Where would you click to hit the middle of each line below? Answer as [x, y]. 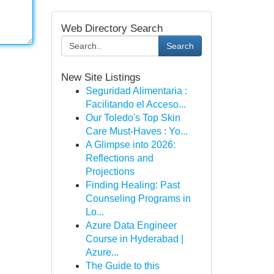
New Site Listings [101, 77]
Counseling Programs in [138, 198]
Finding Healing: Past [132, 185]
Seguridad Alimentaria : [136, 91]
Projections [110, 172]
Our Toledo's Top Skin [133, 118]
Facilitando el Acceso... [135, 104]
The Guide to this [122, 266]
